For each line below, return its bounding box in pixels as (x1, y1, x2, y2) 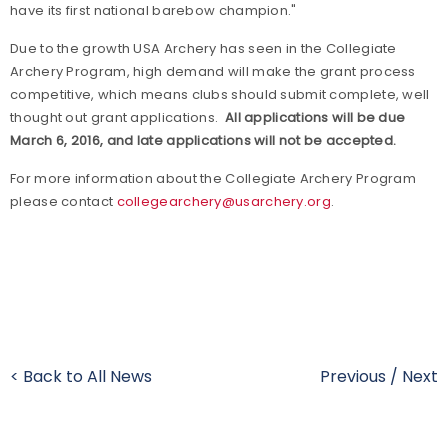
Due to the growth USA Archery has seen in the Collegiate (10, 39, 397, 58)
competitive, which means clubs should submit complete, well (10, 85, 430, 104)
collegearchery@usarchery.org (116, 192, 331, 211)
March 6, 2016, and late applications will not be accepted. (10, 131, 400, 150)
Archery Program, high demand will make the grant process (10, 62, 416, 81)
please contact (10, 192, 117, 211)
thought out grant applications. (10, 108, 225, 127)
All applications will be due (224, 108, 406, 127)
